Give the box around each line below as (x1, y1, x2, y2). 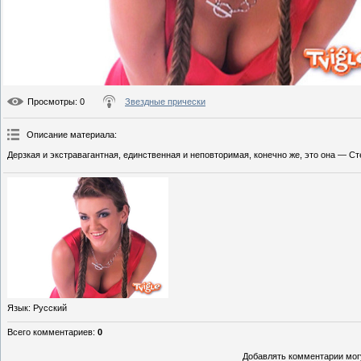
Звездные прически (125, 97, 205, 107)
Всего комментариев (7, 327, 93, 338)
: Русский (28, 303, 67, 313)
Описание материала (27, 130, 114, 140)
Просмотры (27, 97, 75, 107)
